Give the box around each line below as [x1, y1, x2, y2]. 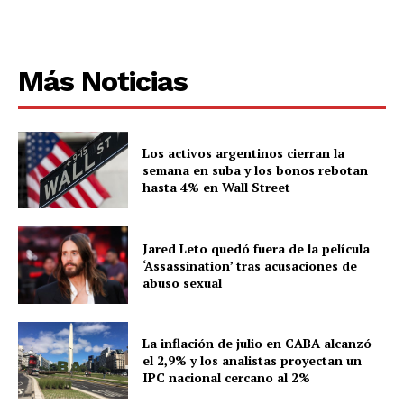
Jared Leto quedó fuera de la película [142, 239, 371, 257]
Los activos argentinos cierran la [142, 143, 345, 161]
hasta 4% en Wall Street [142, 178, 291, 196]
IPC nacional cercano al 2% [142, 369, 311, 387]
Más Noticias [18, 63, 188, 98]
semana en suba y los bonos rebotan [142, 161, 369, 179]
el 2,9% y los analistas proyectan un [142, 352, 363, 370]
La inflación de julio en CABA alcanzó [142, 335, 372, 353]
